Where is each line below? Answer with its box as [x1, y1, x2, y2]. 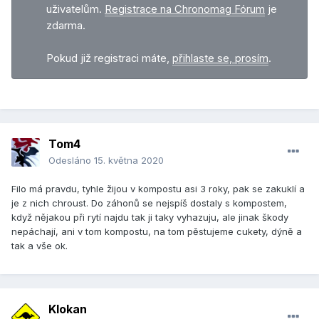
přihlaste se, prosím [172, 51, 268, 65]
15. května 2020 [94, 155, 164, 167]
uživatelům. [46, 2, 105, 16]
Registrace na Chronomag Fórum [105, 2, 265, 16]
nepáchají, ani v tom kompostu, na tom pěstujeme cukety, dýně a [11, 226, 302, 238]
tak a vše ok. [11, 240, 68, 252]
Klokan [48, 302, 87, 317]
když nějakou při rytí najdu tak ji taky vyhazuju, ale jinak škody [11, 211, 288, 224]
